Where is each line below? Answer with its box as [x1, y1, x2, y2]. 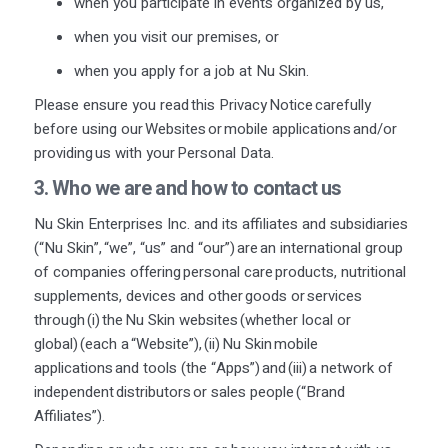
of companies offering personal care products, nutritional [33, 260, 406, 283]
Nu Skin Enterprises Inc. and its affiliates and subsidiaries [33, 212, 408, 235]
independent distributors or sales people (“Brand [33, 380, 345, 403]
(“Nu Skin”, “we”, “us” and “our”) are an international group [33, 236, 403, 259]
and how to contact [151, 173, 322, 203]
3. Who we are [33, 173, 152, 203]
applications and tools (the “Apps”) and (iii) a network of [33, 356, 393, 379]
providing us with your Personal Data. [33, 141, 276, 164]
